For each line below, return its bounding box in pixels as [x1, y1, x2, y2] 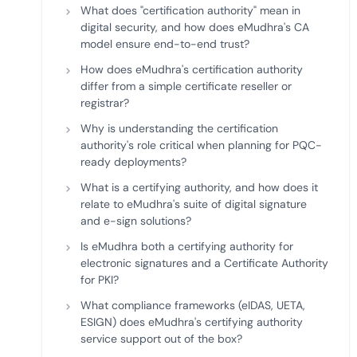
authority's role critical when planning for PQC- [80, 138, 322, 152]
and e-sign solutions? [80, 214, 191, 228]
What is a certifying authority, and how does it [80, 180, 318, 194]
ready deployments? [80, 155, 186, 169]
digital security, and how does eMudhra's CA [80, 20, 309, 34]
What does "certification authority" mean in [80, 3, 300, 18]
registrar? [80, 96, 129, 110]
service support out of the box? [80, 331, 242, 346]
